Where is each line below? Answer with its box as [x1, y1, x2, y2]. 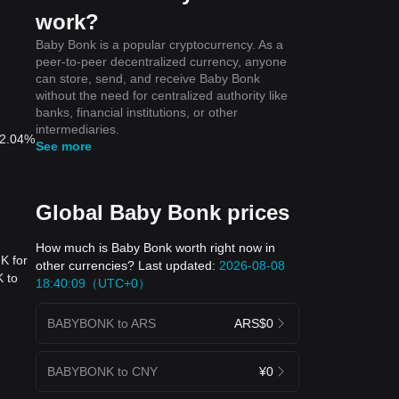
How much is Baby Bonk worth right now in [36, 240, 275, 255]
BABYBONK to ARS [47, 315, 156, 330]
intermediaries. [36, 121, 119, 136]
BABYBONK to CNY [47, 363, 158, 379]
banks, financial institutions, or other [36, 104, 238, 119]
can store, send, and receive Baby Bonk [36, 70, 260, 85]
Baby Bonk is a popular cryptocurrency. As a [36, 37, 283, 52]
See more [36, 138, 92, 153]
